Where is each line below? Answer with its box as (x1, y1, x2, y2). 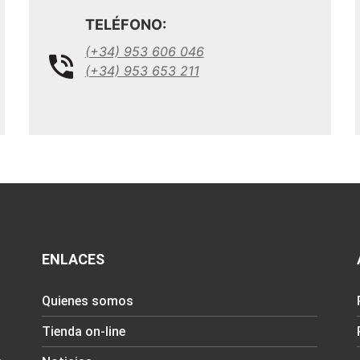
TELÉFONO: (84, 16, 166, 33)
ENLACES (41, 251, 104, 268)
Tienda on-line (41, 324, 125, 339)
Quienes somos (41, 293, 133, 309)
